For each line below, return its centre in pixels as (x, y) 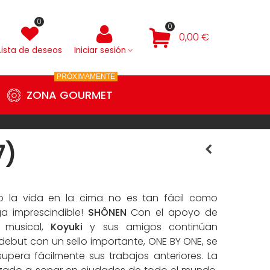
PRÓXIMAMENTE (86, 77)
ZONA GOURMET (70, 95)
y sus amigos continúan (150, 227)
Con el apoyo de (172, 212)
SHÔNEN (107, 212)
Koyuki (67, 227)
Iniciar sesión (100, 50)
